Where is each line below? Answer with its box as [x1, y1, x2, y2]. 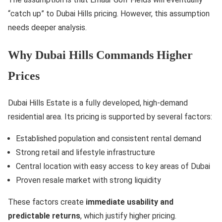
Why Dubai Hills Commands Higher [8, 48, 193, 61]
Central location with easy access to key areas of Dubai [16, 161, 210, 171]
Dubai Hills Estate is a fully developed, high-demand [8, 98, 188, 108]
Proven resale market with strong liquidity [16, 175, 161, 185]
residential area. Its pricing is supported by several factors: [8, 111, 212, 121]
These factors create [8, 197, 86, 207]
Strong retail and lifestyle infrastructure [16, 147, 155, 157]
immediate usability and [86, 197, 173, 207]
